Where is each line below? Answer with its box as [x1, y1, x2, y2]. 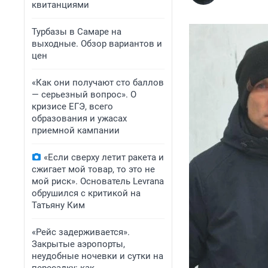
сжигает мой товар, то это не [32, 164, 155, 175]
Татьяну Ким [32, 200, 85, 211]
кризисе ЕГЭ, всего [32, 101, 113, 112]
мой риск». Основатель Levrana [32, 176, 164, 187]
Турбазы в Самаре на [32, 26, 121, 37]
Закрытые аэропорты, [32, 239, 125, 249]
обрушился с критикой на [32, 188, 141, 199]
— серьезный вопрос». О [32, 89, 136, 100]
